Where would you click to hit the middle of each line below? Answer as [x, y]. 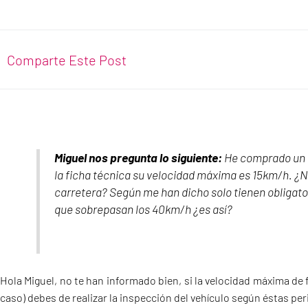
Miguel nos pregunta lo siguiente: [138, 157]
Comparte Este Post [67, 59]
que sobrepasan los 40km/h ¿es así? [143, 209]
